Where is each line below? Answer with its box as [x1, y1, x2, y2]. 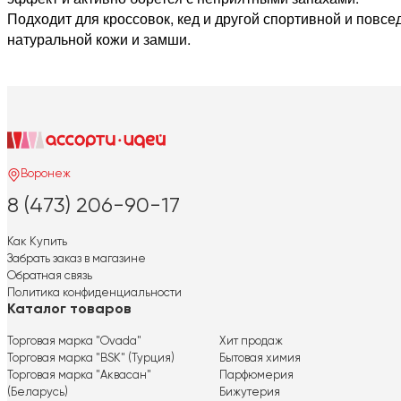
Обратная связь [7, 269, 92, 282]
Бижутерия [218, 386, 280, 398]
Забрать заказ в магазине [7, 252, 146, 265]
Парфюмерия [218, 369, 294, 381]
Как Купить [7, 235, 67, 248]
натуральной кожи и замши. [7, 29, 191, 50]
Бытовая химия [218, 352, 301, 364]
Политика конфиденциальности [7, 286, 182, 299]
